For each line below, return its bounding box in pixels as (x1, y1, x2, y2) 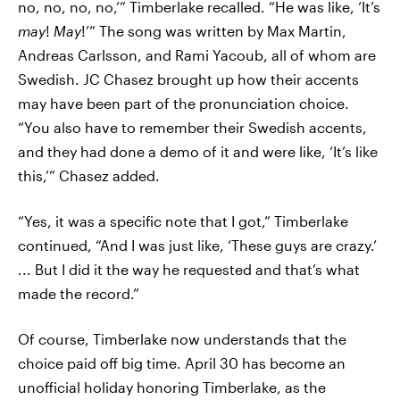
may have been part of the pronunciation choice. (18, 95, 349, 112)
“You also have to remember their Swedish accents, (18, 119, 367, 136)
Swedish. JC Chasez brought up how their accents (18, 71, 359, 87)
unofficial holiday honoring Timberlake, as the (18, 379, 326, 396)
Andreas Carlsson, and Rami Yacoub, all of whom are (18, 46, 376, 63)
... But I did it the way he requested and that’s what (18, 261, 360, 278)
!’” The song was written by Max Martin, (81, 22, 346, 39)
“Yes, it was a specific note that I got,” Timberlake (18, 212, 348, 229)
